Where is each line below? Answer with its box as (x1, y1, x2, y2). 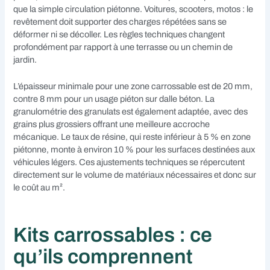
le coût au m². (13, 182, 66, 192)
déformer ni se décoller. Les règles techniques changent (13, 29, 225, 39)
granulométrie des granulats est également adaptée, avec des (13, 106, 248, 116)
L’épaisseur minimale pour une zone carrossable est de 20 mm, (13, 81, 253, 91)
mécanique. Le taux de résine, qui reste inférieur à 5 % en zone (13, 131, 251, 142)
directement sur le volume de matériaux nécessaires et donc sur (13, 169, 257, 180)
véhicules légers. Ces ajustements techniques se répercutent (13, 157, 245, 167)
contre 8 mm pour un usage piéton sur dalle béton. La (13, 93, 215, 104)
